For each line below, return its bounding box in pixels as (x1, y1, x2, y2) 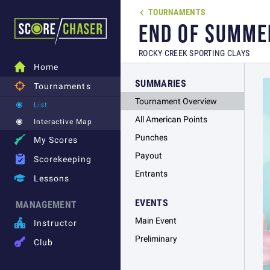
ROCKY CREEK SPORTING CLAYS (139, 47, 250, 58)
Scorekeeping (34, 154, 92, 165)
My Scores (34, 134, 78, 145)
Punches (135, 132, 168, 143)
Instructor (34, 218, 78, 228)
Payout (135, 150, 162, 161)
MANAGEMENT (16, 198, 77, 210)
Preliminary (135, 233, 177, 244)
